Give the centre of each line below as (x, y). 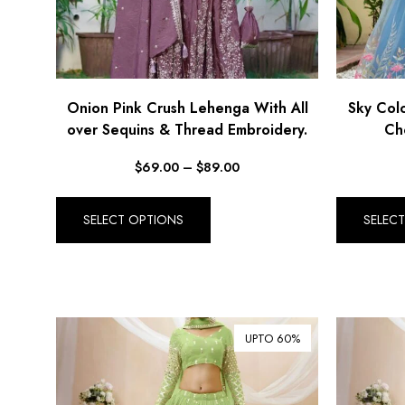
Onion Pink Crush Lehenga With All (187, 108)
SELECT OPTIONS (133, 219)
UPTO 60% (273, 338)
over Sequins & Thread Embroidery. (187, 129)
